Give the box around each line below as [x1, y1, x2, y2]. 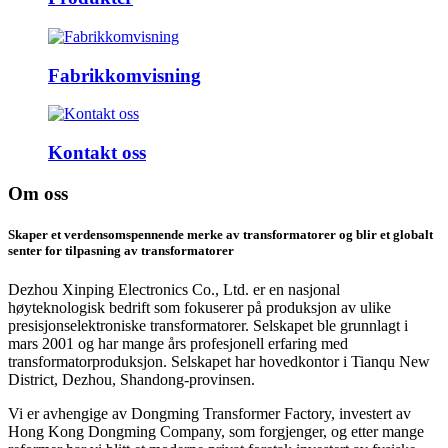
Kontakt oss [48, 142, 146, 164]
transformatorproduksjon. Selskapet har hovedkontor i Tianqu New [8, 353, 430, 371]
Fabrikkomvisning [48, 64, 201, 86]
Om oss [8, 182, 68, 204]
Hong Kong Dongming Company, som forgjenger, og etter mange [8, 423, 424, 441]
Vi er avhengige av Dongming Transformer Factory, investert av [8, 405, 411, 423]
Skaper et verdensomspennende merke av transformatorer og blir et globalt [8, 226, 433, 242]
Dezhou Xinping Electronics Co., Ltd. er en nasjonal [8, 281, 340, 299]
